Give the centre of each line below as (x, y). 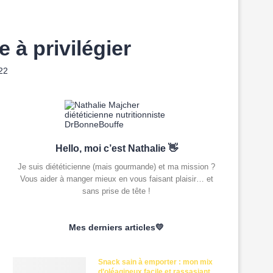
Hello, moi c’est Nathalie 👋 (116, 148)
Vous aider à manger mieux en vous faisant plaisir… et (116, 179)
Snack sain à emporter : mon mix (155, 262)
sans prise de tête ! (116, 191)
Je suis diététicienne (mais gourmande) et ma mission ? (116, 167)
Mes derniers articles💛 (116, 227)
